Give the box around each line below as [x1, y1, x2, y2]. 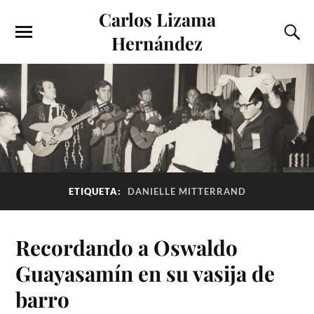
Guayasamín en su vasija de [15, 259, 275, 287]
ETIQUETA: [68, 186, 124, 198]
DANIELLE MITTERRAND [127, 186, 246, 198]
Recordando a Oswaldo [15, 233, 238, 261]
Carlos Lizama [98, 7, 216, 31]
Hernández [111, 31, 203, 55]
